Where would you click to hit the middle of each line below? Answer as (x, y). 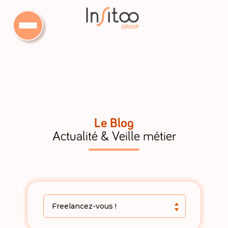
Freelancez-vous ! (84, 206)
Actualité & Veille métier (114, 137)
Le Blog (114, 124)
